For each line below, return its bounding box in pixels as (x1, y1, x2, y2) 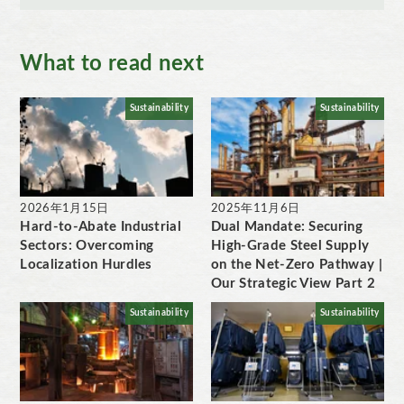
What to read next (20, 52, 204, 75)
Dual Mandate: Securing (211, 219, 363, 234)
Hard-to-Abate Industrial (20, 219, 182, 234)
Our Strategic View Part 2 (211, 276, 376, 290)
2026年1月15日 (20, 202, 109, 215)
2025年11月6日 (211, 202, 300, 215)
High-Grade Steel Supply (211, 238, 370, 252)
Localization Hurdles (20, 257, 152, 271)
